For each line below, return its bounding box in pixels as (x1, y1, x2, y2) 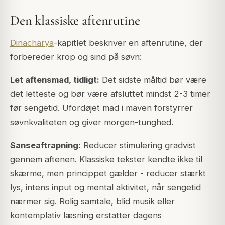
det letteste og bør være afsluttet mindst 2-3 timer (10, 88, 210, 99)
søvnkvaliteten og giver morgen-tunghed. (10, 117, 173, 127)
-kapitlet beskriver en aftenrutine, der (54, 37, 203, 48)
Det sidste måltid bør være (99, 74, 206, 85)
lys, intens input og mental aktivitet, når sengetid (10, 182, 201, 192)
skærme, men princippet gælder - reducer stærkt (10, 168, 206, 178)
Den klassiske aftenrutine (10, 12, 140, 29)
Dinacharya (10, 37, 54, 48)
